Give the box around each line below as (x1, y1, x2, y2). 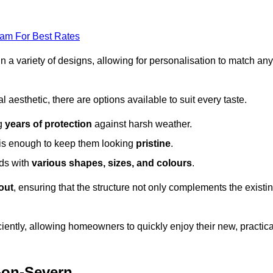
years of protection (5, 118, 92, 129)
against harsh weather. (92, 118, 192, 129)
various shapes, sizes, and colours (32, 157, 192, 168)
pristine (136, 138, 171, 149)
